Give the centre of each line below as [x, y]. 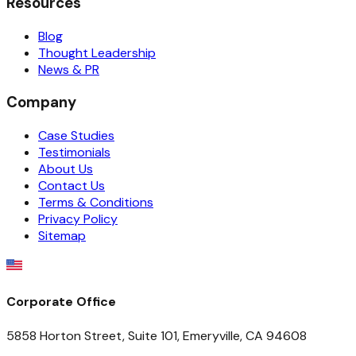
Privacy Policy [78, 219]
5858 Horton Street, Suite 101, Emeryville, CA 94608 [157, 335]
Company [41, 103]
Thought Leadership [97, 52]
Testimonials [74, 152]
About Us [66, 168]
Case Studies [76, 135]
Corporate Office [61, 302]
